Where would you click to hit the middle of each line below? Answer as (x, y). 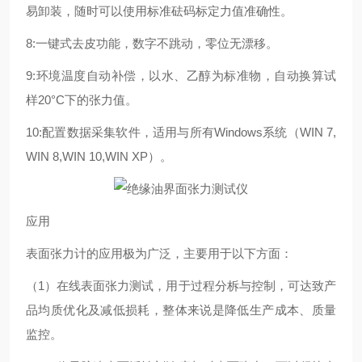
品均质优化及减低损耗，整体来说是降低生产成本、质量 (181, 310)
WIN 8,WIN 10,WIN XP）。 (99, 156)
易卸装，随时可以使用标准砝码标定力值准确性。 (159, 11)
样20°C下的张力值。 (82, 100)
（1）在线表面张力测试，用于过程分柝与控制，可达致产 (181, 286)
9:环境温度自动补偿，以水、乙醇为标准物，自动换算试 (181, 76)
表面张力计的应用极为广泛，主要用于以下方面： (159, 253)
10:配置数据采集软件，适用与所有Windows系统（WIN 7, (181, 132)
